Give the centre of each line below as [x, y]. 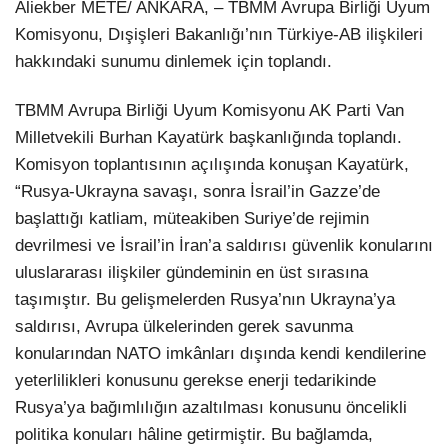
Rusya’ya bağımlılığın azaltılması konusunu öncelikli [211, 408]
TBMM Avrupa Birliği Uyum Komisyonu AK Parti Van [209, 111]
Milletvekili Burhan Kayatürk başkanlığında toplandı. [208, 138]
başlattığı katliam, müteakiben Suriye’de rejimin [192, 219]
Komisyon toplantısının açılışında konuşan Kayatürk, [212, 165]
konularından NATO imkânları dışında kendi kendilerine [220, 354]
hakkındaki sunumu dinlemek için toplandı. [173, 61]
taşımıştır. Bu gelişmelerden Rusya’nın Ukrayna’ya [205, 300]
